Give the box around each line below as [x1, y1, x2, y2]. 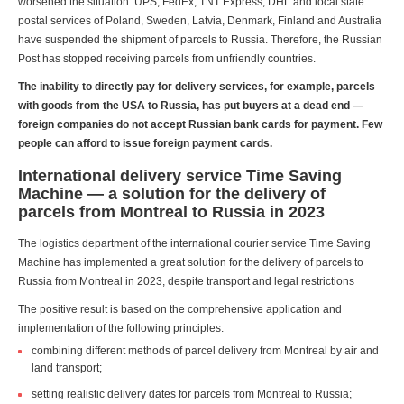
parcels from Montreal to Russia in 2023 [18, 203, 325, 222]
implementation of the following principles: [18, 322, 224, 335]
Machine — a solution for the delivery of [18, 185, 326, 204]
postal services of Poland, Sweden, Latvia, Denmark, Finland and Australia [18, 14, 381, 28]
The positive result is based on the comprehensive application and [18, 303, 342, 317]
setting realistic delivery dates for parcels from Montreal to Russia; [32, 388, 352, 401]
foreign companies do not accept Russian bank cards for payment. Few [18, 118, 382, 132]
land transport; [32, 362, 102, 375]
